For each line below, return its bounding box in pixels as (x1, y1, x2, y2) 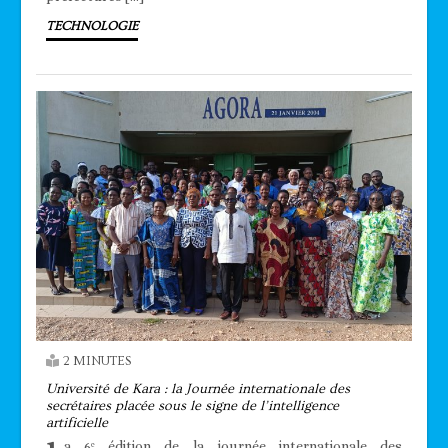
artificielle (46, 415, 109, 432)
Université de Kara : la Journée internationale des (46, 381, 351, 398)
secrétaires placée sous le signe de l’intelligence (46, 398, 340, 415)
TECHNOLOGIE (46, 18, 139, 33)
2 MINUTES (63, 354, 132, 369)
